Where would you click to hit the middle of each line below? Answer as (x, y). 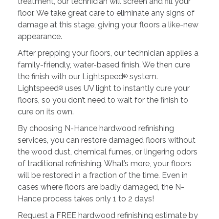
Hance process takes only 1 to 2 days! (86, 199)
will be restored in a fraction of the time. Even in (102, 175)
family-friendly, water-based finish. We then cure (104, 65)
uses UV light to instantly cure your (126, 88)
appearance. (40, 37)
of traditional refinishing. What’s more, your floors (104, 164)
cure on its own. (45, 112)
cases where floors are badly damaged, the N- (101, 187)
